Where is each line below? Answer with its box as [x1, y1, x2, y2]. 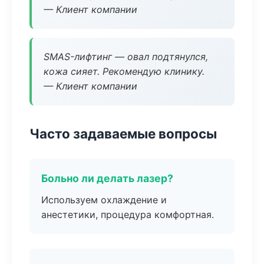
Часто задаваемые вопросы [29, 126, 217, 141]
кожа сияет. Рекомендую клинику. [44, 65, 204, 77]
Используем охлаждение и [41, 194, 167, 206]
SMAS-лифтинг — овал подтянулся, [44, 51, 208, 62]
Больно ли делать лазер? [41, 172, 173, 184]
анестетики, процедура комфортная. [41, 209, 214, 220]
